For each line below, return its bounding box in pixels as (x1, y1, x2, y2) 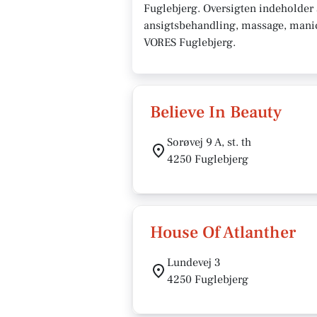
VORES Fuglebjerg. (144, 35, 238, 50)
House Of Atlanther (150, 221, 296, 243)
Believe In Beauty (150, 101, 282, 123)
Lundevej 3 (167, 255, 221, 270)
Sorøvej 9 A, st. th (167, 135, 251, 149)
